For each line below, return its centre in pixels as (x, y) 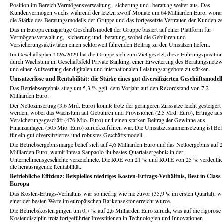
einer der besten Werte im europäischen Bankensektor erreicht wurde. (91, 200)
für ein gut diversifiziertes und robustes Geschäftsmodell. (77, 135)
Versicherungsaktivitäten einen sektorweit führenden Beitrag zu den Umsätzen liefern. (110, 44)
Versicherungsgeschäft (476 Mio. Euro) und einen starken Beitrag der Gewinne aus (108, 120)
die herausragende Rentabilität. (46, 166)
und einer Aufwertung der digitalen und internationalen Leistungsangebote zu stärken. (110, 69)
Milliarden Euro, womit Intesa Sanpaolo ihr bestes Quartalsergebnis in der (97, 151)
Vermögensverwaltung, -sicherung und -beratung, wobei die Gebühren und (98, 37)
